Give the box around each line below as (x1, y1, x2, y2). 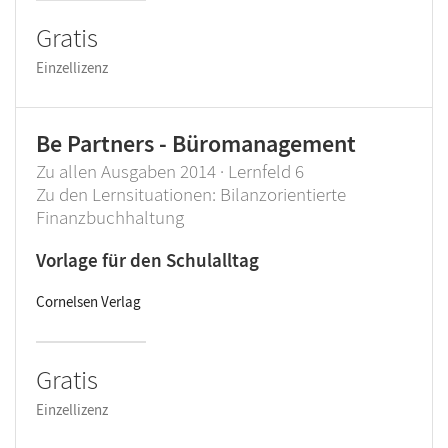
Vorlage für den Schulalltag (36, 248, 259, 273)
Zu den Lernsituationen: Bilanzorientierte (36, 182, 346, 207)
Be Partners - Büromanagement (36, 128, 356, 160)
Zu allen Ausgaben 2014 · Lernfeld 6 (36, 159, 304, 184)
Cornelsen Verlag (36, 292, 141, 312)
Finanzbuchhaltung (36, 205, 184, 230)
